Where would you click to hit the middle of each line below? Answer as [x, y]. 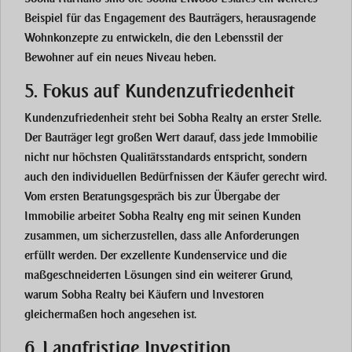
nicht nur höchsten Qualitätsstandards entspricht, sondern [166, 158]
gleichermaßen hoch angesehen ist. [110, 315]
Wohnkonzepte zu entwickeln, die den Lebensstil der [154, 38]
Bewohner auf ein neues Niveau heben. [120, 58]
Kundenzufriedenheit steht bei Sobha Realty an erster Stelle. [173, 118]
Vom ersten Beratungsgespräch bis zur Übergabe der [152, 197]
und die [267, 256]
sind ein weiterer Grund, [232, 275]
